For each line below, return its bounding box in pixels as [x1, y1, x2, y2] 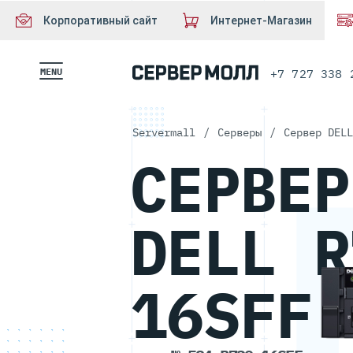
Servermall [132, 125, 195, 139]
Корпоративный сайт [43, 14, 158, 27]
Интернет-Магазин [210, 14, 312, 27]
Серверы [217, 125, 262, 139]
